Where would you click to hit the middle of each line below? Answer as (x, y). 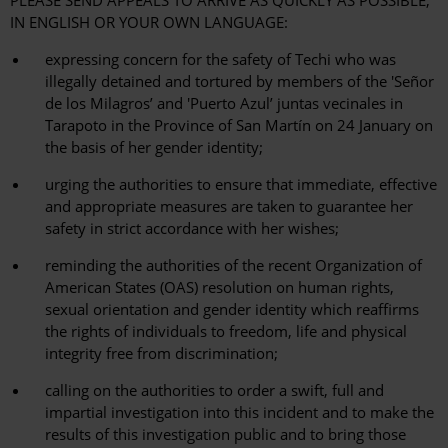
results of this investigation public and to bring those (225, 434)
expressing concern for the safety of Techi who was (220, 59)
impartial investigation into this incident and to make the (239, 412)
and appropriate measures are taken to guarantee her (229, 206)
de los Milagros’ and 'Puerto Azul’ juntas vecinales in (224, 103)
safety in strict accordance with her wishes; (192, 228)
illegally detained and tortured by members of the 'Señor (239, 81)
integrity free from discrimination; (161, 353)
